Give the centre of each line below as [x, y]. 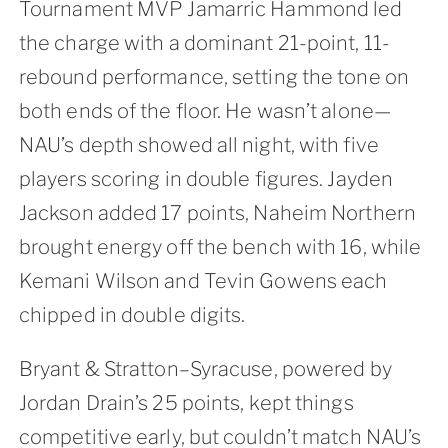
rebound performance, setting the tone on [213, 76]
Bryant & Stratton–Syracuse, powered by [205, 368]
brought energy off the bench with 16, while [220, 246]
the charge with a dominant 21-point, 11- [204, 42]
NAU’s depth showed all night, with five [198, 144]
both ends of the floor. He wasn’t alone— [204, 110]
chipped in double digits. [132, 314]
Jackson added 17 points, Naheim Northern [217, 212]
